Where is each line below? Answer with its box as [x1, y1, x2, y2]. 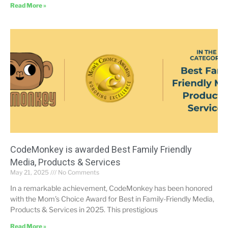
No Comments [56, 168, 99, 176]
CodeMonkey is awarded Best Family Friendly [10, 144, 192, 155]
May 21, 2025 [10, 168, 50, 176]
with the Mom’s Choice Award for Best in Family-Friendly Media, [10, 194, 214, 203]
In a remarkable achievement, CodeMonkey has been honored [10, 184, 212, 192]
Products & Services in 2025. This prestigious [10, 205, 158, 214]
